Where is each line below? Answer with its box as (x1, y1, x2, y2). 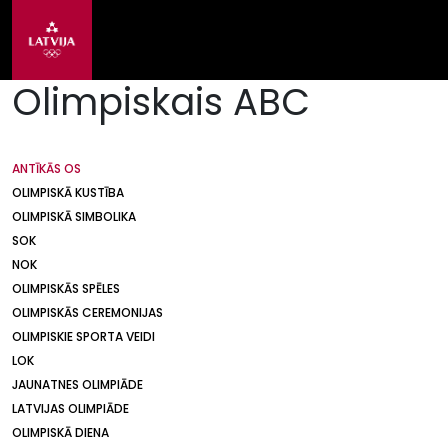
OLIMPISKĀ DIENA (12, 424, 109, 441)
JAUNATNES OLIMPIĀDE (12, 376, 143, 393)
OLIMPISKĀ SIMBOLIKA (12, 208, 136, 225)
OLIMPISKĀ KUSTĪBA (12, 184, 124, 201)
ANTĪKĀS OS (12, 160, 81, 177)
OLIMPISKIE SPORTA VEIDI (12, 328, 155, 345)
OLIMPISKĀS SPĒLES (12, 280, 120, 297)
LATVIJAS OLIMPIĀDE (12, 400, 129, 417)
